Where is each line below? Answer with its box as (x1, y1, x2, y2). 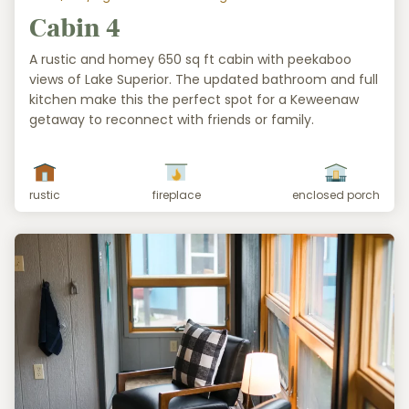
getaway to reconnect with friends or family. (29, 110, 314, 129)
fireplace (152, 186, 201, 203)
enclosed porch (292, 186, 380, 203)
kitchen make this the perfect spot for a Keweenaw (29, 89, 359, 109)
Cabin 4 (29, 12, 121, 46)
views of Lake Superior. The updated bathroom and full (29, 69, 378, 89)
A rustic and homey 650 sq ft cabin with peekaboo (29, 49, 351, 68)
